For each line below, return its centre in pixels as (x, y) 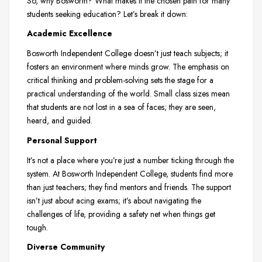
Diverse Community (66, 247)
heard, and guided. (60, 121)
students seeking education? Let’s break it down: (107, 14)
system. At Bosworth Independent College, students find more (130, 173)
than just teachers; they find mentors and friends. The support (129, 187)
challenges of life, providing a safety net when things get (121, 214)
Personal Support (62, 140)
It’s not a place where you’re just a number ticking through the (130, 160)
